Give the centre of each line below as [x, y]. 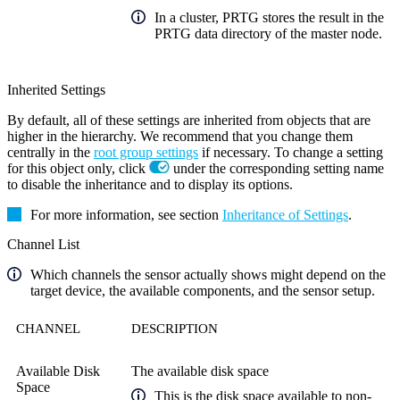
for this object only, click [78, 168]
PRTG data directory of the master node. [268, 33]
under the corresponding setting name [277, 168]
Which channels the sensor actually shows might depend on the [208, 274]
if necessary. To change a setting [291, 152]
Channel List [43, 244]
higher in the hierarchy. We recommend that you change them [180, 136]
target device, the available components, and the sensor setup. [203, 290]
